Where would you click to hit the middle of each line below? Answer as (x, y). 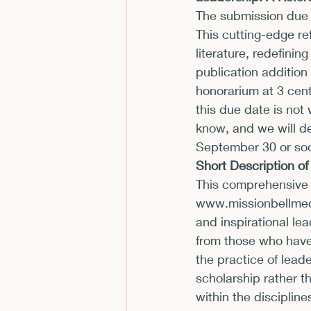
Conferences (239, 27)
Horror (291, 83)
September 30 (236, 146)
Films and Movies (200, 83)
